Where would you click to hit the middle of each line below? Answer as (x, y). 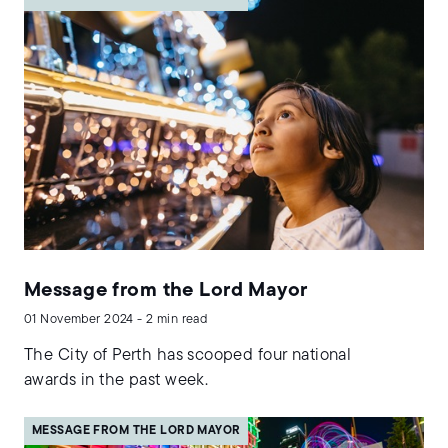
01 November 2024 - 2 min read (116, 319)
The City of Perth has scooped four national (188, 355)
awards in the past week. (116, 380)
